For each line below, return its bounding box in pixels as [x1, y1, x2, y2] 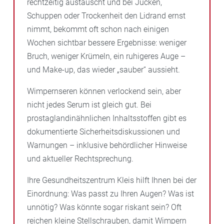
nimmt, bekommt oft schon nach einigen [27, 24, 169, 34]
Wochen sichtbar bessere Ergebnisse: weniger [27, 37, 186, 47]
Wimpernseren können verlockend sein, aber [27, 86, 181, 96]
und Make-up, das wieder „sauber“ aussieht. [27, 64, 180, 74]
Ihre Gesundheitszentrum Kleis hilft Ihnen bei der [27, 175, 196, 185]
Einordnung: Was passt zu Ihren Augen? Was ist [27, 188, 194, 198]
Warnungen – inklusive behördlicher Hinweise [27, 140, 187, 150]
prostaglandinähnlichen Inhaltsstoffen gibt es [27, 113, 186, 123]
